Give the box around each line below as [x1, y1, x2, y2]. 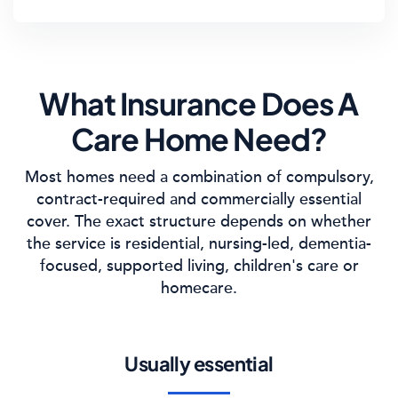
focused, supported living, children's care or [39, 256, 359, 275]
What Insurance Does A [39, 84, 359, 123]
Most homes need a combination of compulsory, [24, 167, 374, 187]
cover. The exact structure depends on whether [27, 211, 371, 231]
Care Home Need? [70, 120, 328, 158]
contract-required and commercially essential [36, 189, 362, 209]
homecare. [161, 278, 237, 298]
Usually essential [124, 351, 274, 376]
